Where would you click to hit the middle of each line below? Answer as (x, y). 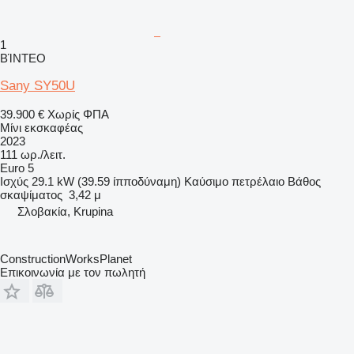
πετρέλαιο (258, 182)
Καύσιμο (206, 182)
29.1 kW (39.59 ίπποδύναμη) (106, 182)
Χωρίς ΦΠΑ (78, 115)
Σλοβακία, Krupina (65, 212)
